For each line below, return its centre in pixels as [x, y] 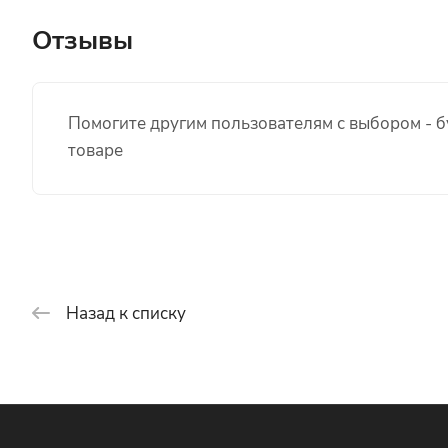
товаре [95, 150]
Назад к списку [126, 313]
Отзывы [82, 40]
